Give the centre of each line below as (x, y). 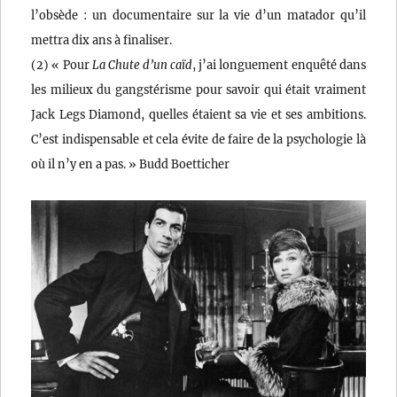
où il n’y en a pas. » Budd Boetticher (131, 163)
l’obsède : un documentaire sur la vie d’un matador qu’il (198, 15)
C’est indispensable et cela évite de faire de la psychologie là (198, 139)
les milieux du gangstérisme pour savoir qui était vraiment (198, 89)
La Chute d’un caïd (142, 64)
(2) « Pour (62, 64)
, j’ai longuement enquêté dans (279, 64)
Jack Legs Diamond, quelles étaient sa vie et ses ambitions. (198, 114)
